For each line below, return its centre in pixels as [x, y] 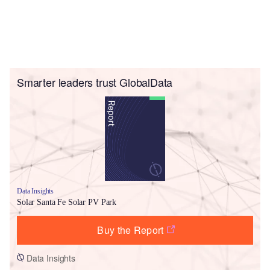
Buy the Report [130, 230]
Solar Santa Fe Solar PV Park [67, 202]
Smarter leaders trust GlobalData [95, 82]
